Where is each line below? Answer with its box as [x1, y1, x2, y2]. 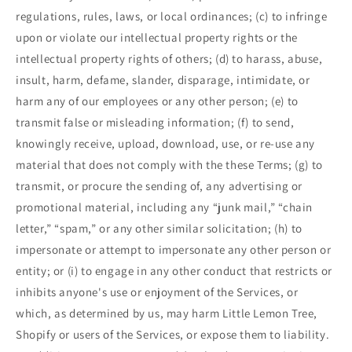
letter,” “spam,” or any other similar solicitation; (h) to [16, 221, 302, 236]
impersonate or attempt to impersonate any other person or [16, 242, 332, 258]
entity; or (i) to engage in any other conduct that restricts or [16, 263, 332, 279]
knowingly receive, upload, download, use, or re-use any [16, 136, 316, 152]
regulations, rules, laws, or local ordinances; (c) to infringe [16, 9, 328, 24]
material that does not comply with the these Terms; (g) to [16, 157, 323, 173]
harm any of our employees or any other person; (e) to [16, 93, 299, 109]
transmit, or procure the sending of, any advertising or [16, 178, 303, 194]
